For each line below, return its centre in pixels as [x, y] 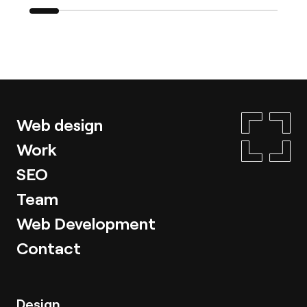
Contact [49, 248]
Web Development [86, 223]
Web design [60, 125]
